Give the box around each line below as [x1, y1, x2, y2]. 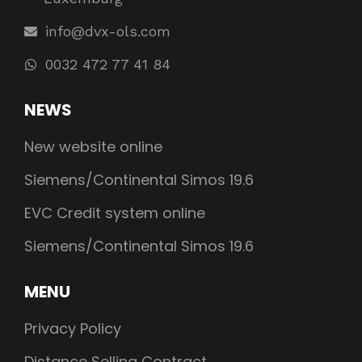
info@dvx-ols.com [45, 23, 170, 40]
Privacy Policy [24, 318, 121, 339]
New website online [24, 137, 162, 158]
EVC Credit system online [24, 203, 205, 224]
